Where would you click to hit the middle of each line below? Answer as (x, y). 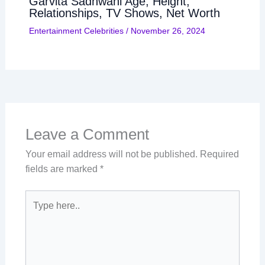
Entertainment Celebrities (76, 31)
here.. (36, 212)
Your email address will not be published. (111, 154)
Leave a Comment (87, 135)
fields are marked (62, 169)
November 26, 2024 (168, 31)
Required (219, 154)
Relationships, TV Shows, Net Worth (124, 13)
